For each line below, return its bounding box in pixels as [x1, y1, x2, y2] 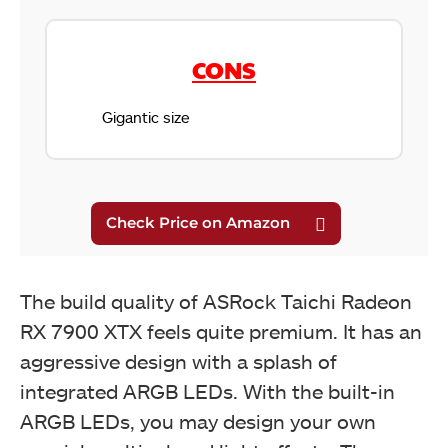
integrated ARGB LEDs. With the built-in [20, 379, 395, 404]
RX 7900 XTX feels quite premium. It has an [20, 319, 422, 344]
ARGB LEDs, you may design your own [20, 409, 376, 434]
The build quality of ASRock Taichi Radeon [20, 289, 412, 314]
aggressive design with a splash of [20, 349, 337, 374]
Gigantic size [102, 108, 190, 127]
